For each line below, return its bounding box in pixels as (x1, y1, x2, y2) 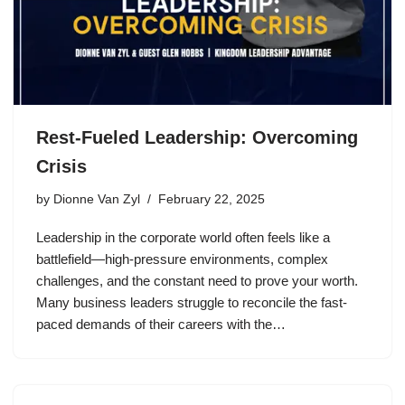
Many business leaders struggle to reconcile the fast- (36, 295, 347, 310)
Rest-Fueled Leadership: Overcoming (36, 127, 358, 147)
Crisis (36, 156, 87, 176)
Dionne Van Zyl (53, 193, 140, 206)
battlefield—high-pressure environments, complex (36, 251, 328, 267)
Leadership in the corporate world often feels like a (36, 230, 330, 245)
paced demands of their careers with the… (36, 316, 289, 332)
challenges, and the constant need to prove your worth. (36, 273, 358, 288)
